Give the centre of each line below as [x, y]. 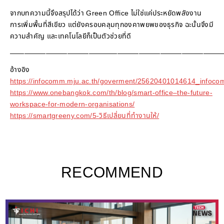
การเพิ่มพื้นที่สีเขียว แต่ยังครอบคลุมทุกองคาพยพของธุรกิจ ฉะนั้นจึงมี [112, 25]
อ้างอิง [20, 70]
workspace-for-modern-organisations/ [72, 104]
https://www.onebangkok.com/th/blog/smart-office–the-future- [111, 93]
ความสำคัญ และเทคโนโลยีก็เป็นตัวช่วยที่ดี [71, 36]
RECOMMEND [112, 173]
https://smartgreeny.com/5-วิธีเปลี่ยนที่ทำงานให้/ [85, 116]
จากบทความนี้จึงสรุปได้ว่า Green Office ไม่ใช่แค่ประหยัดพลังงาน [106, 13]
